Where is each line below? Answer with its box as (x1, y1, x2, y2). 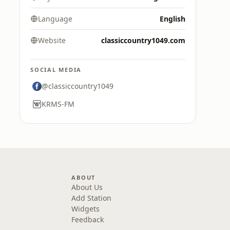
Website (38, 35, 66, 45)
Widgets (71, 204, 100, 214)
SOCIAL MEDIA (30, 66, 82, 73)
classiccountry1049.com (101, 35, 185, 45)
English (160, 14, 185, 24)
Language (38, 14, 72, 24)
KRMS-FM (42, 99, 74, 109)
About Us (71, 182, 103, 192)
